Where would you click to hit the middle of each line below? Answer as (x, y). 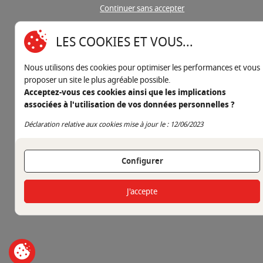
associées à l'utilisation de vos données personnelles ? (129, 105)
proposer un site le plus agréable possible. (97, 80)
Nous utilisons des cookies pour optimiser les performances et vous (142, 68)
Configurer (142, 161)
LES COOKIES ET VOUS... (124, 42)
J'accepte (142, 192)
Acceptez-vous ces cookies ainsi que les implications (125, 93)
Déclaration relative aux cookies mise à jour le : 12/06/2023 (114, 125)
